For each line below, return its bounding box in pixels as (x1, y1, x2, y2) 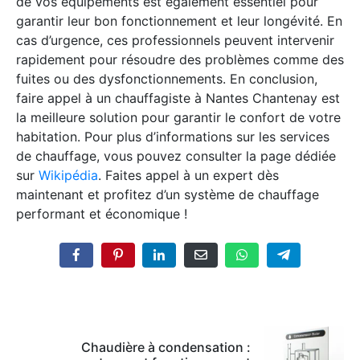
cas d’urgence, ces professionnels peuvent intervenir (16, 31, 334, 48)
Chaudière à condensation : (81, 338, 251, 355)
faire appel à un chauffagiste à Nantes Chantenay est (16, 89, 340, 106)
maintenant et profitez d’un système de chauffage (16, 186, 319, 202)
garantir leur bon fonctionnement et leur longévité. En (16, 12, 342, 29)
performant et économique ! (16, 205, 187, 222)
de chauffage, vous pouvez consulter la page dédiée (16, 147, 336, 164)
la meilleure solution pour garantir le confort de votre (16, 108, 341, 125)
